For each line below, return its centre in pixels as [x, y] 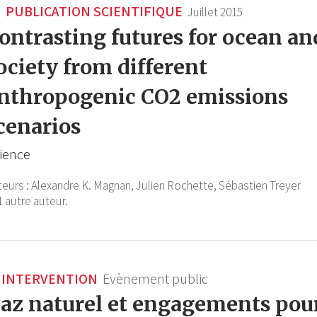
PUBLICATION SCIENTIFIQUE [93, 12]
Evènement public [155, 279]
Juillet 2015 [215, 12]
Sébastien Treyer [260, 186]
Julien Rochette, [176, 186]
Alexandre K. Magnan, [82, 186]
